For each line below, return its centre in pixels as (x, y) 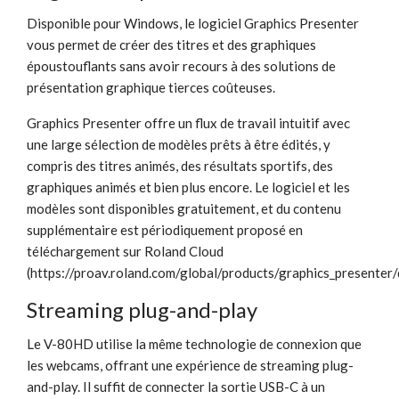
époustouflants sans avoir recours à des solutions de (181, 65)
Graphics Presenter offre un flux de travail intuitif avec (188, 122)
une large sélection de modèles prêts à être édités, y (179, 144)
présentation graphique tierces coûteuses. (151, 87)
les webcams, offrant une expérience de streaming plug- (190, 365)
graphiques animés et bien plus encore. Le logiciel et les (188, 187)
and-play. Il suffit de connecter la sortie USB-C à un (176, 386)
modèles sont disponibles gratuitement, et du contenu (184, 208)
